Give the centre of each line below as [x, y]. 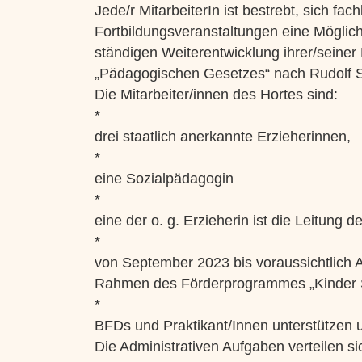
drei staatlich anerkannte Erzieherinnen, [223, 137]
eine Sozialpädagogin [164, 179]
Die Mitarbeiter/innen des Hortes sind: [216, 95]
